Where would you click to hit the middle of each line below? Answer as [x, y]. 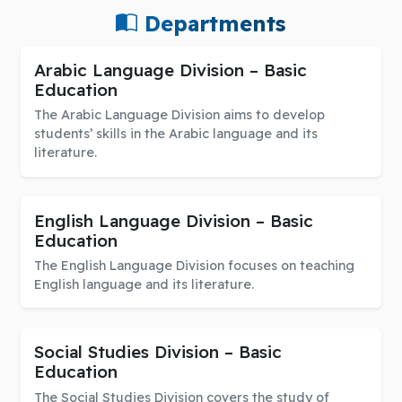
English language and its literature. [144, 285]
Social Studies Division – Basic [157, 352]
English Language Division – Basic [173, 220]
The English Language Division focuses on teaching [194, 266]
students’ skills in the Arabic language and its [175, 134]
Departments [212, 24]
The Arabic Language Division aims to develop [179, 115]
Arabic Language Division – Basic [170, 70]
